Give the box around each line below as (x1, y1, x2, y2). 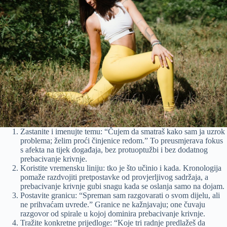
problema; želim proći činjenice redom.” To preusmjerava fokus (20, 136, 223, 145)
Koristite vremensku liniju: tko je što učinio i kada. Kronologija (20, 164, 221, 173)
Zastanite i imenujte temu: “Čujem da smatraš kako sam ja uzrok (20, 127, 225, 136)
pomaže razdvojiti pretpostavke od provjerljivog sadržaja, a (20, 173, 208, 182)
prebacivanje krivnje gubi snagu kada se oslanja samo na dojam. (20, 182, 224, 191)
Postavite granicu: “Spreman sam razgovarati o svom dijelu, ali (20, 191, 220, 200)
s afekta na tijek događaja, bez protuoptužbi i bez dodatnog (20, 145, 208, 155)
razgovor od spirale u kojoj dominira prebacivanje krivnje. (20, 209, 205, 218)
